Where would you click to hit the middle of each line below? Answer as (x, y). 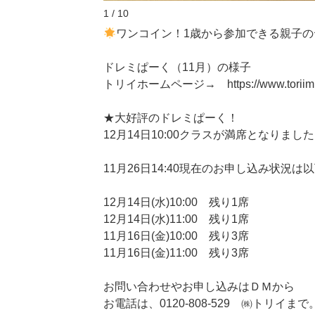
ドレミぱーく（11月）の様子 (177, 67)
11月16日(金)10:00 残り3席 (176, 236)
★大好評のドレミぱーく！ (171, 118)
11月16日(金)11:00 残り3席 (176, 253)
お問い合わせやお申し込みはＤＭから (199, 287)
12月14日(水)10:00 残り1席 (176, 202)
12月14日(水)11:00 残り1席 (176, 219)
